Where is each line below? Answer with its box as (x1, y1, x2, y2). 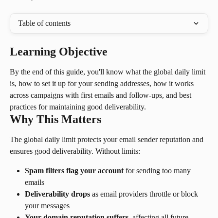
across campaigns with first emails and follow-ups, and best (10, 91, 193, 99)
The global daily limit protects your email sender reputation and (10, 135, 205, 144)
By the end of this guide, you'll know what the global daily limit (10, 68, 207, 76)
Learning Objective (10, 45, 108, 58)
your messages (25, 201, 70, 210)
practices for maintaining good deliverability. (10, 103, 146, 111)
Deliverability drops (25, 190, 90, 198)
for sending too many (124, 166, 193, 175)
